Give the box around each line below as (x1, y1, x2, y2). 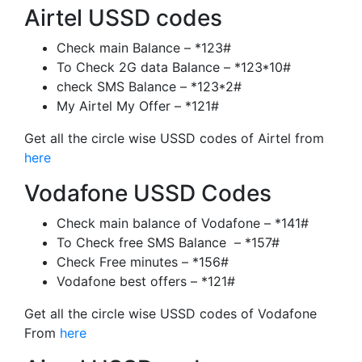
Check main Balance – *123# (57, 39, 231, 56)
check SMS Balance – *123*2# (57, 78, 242, 95)
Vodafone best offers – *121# (57, 272, 235, 289)
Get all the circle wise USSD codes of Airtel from (24, 129, 324, 146)
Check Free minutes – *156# (57, 253, 229, 270)
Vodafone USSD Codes (24, 179, 271, 207)
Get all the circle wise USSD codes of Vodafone (24, 305, 317, 322)
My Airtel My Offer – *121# (57, 97, 219, 114)
